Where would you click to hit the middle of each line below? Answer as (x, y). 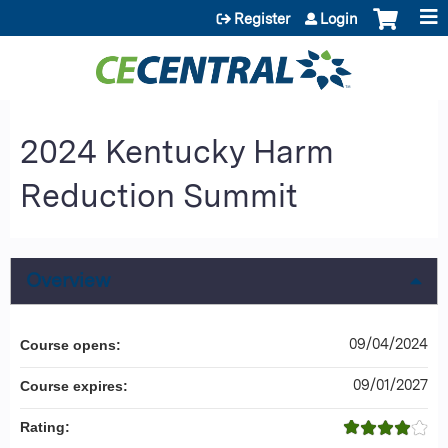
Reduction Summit (159, 195)
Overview (68, 280)
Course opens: (72, 344)
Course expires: (76, 385)
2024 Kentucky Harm (177, 151)
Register (262, 18)
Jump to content (224, 11)
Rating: (47, 426)
